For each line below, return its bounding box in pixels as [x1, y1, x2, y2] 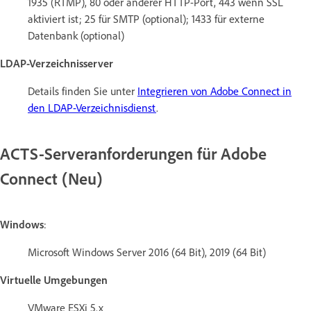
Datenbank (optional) [28, 28, 124, 42]
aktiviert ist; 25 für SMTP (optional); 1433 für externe [28, 11, 264, 26]
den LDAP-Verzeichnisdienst [28, 100, 156, 115]
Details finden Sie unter [28, 83, 137, 98]
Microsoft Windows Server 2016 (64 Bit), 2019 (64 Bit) [28, 244, 266, 259]
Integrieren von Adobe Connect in [137, 83, 292, 98]
